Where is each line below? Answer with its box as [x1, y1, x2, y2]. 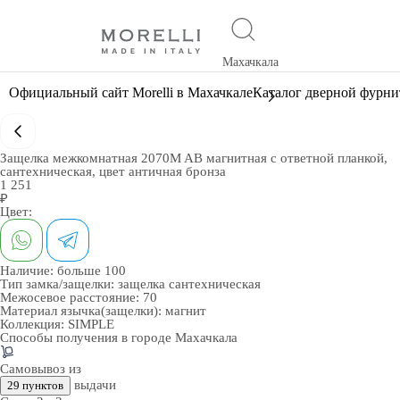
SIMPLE [68, 317, 114, 331]
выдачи [71, 378, 116, 392]
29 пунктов [7, 379, 63, 392]
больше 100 [57, 263, 126, 278]
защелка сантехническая [118, 277, 261, 291]
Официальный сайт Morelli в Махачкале [9, 85, 253, 100]
